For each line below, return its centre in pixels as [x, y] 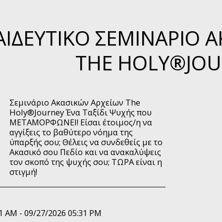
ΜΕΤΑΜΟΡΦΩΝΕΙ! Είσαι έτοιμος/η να [81, 122]
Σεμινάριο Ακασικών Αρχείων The [75, 102]
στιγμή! [23, 171]
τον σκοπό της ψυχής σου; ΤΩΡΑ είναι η [86, 162]
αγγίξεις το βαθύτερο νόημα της [71, 132]
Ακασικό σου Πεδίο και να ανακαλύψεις [85, 152]
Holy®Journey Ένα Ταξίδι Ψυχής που [81, 112]
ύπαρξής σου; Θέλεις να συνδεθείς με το [86, 142]
